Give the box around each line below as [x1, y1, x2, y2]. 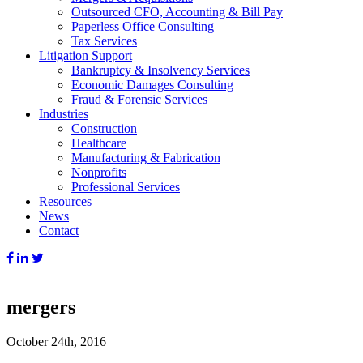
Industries [39, 107, 88, 121]
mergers [6, 296, 75, 318]
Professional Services [71, 180, 180, 194]
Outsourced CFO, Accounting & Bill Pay [71, 5, 283, 19]
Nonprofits [71, 165, 126, 179]
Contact [39, 224, 79, 237]
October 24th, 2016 [6, 334, 106, 348]
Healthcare [71, 136, 126, 150]
